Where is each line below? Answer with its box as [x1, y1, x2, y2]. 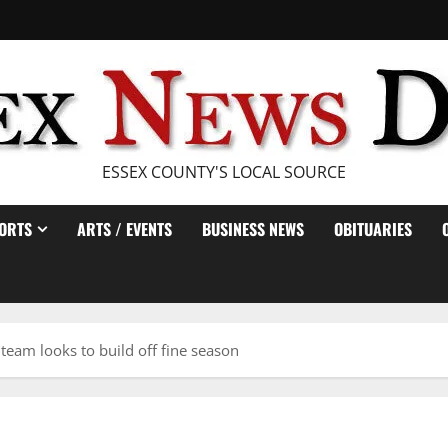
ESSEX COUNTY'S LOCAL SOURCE [102, 161, 346, 183]
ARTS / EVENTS [77, 217, 172, 241]
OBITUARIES [334, 217, 412, 241]
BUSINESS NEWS [202, 217, 304, 241]
